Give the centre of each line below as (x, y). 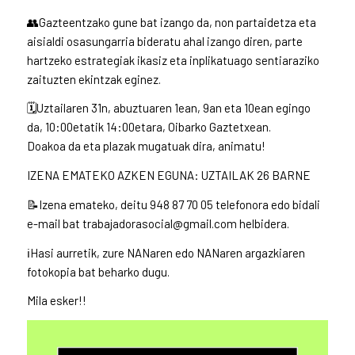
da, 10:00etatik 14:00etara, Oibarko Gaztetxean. (149, 127)
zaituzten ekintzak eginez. (94, 79)
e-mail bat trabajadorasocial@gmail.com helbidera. (158, 223)
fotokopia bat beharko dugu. (98, 271)
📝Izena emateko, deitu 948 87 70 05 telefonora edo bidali (173, 204)
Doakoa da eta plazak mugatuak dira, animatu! (146, 146)
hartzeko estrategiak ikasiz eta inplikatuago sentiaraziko (173, 60)
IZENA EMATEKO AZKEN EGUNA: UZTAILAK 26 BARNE (168, 176)
